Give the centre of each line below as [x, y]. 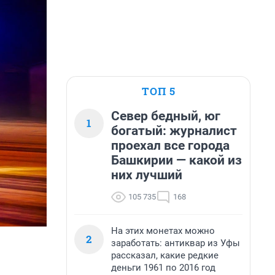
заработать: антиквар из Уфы [176, 243]
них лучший [147, 175]
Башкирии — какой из [176, 160]
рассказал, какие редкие [165, 255]
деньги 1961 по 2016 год [163, 268]
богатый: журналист [174, 131]
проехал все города [170, 145]
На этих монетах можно [163, 231]
